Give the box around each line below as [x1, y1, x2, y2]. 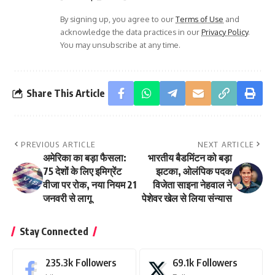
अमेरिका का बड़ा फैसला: [43, 152, 126, 165]
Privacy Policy [201, 27, 248, 37]
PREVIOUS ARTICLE [21, 139, 96, 150]
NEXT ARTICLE [198, 139, 254, 150]
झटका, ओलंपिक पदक [156, 165, 232, 178]
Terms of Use [176, 14, 223, 25]
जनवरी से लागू [43, 192, 91, 205]
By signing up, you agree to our [60, 14, 176, 25]
